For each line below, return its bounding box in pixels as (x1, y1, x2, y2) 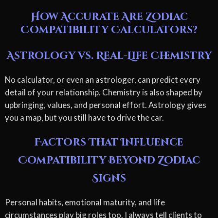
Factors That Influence (35, 135, 183, 149)
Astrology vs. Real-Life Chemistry (6, 49, 212, 63)
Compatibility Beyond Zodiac (18, 153, 200, 167)
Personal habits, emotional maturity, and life (5, 197, 165, 207)
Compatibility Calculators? (20, 23, 198, 37)
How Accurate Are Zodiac (30, 10, 188, 24)
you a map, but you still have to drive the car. (5, 112, 164, 123)
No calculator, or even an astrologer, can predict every (5, 74, 200, 85)
